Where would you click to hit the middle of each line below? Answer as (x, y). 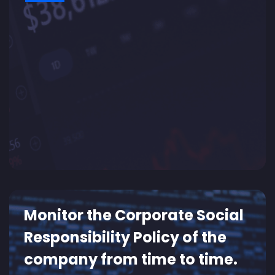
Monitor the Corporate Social (134, 215)
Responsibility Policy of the (125, 237)
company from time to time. (131, 259)
